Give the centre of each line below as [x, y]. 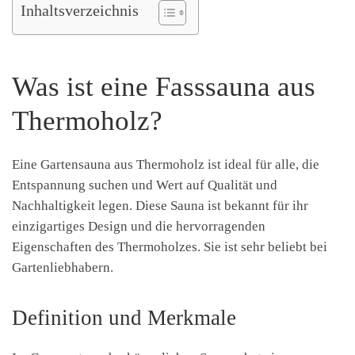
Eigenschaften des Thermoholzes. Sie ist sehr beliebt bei [170, 246]
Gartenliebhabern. [63, 267]
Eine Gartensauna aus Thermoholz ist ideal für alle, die [166, 164]
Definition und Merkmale [124, 317]
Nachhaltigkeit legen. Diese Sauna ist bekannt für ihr [160, 205]
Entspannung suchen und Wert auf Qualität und [145, 185]
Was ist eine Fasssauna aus [164, 86]
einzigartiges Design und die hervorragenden [139, 226]
